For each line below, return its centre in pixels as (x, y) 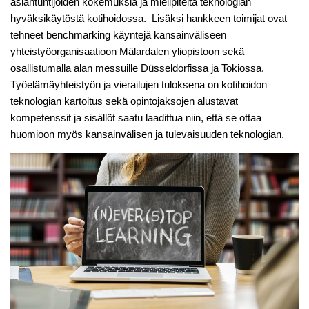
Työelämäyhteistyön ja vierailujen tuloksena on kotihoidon (139, 85)
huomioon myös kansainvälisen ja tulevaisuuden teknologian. (147, 134)
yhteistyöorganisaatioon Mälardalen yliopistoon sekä (127, 52)
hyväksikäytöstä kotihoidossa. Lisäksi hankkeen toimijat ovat (149, 19)
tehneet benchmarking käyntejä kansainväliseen (118, 35)
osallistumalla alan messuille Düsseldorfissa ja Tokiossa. (137, 68)
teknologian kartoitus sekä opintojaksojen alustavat (124, 101)
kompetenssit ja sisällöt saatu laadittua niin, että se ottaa (136, 118)
